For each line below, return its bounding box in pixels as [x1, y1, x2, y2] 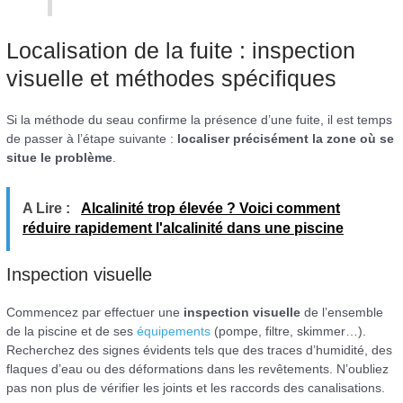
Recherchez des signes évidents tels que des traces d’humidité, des [6, 343, 393, 357]
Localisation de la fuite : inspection [6, 37, 356, 63]
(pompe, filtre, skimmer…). [210, 324, 367, 338]
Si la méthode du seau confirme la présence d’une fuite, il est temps [6, 112, 393, 127]
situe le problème [6, 150, 113, 165]
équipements [137, 324, 211, 338]
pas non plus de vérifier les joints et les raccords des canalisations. [6, 381, 386, 395]
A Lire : [22, 201, 75, 217]
